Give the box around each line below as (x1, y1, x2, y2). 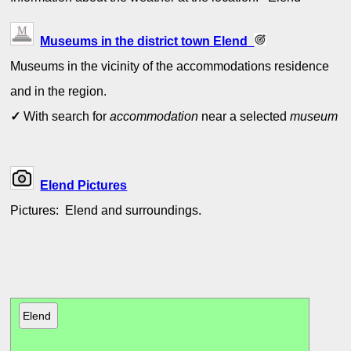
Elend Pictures (40, 178, 128, 192)
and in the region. (10, 83, 107, 98)
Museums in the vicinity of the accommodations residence (10, 58, 330, 73)
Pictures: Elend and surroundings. (10, 203, 205, 217)
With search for (20, 108, 110, 123)
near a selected (198, 108, 291, 123)
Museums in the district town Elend (40, 33, 255, 48)
